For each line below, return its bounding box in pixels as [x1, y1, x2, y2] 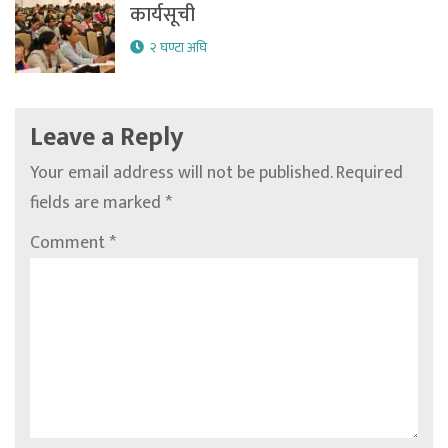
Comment [30, 228, 109, 259]
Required [336, 158, 403, 189]
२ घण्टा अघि [150, 36, 207, 60]
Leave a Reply [30, 116, 184, 160]
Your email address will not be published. [30, 158, 332, 189]
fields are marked [30, 188, 165, 219]
